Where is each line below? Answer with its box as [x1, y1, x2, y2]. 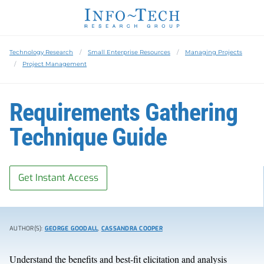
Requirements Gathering [9, 97, 237, 127]
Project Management [22, 60, 87, 68]
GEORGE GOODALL [44, 224, 98, 232]
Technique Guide [9, 122, 167, 151]
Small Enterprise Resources [88, 48, 170, 56]
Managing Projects [185, 48, 242, 56]
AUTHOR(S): [9, 224, 45, 232]
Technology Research [9, 48, 73, 56]
